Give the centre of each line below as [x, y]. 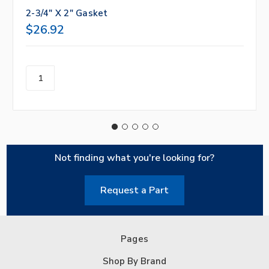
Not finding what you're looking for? [134, 158]
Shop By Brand [134, 261]
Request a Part [134, 191]
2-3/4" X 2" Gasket [67, 14]
